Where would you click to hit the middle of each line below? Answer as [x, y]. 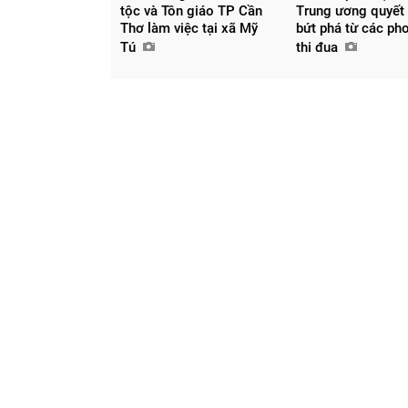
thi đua [319, 47]
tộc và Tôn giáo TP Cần [191, 10]
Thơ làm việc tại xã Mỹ [189, 28]
